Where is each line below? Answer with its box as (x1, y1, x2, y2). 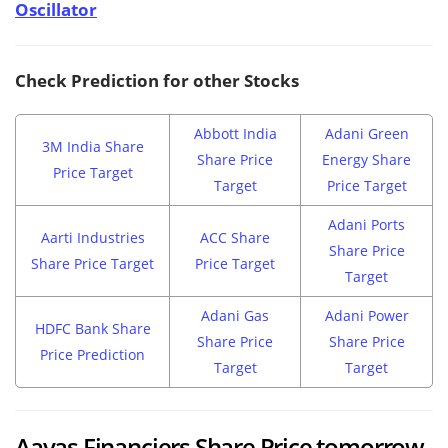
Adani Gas (201, 306, 269, 326)
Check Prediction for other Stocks (15, 69, 299, 93)
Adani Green (324, 124, 409, 144)
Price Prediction (40, 345, 145, 365)
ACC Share (200, 228, 270, 248)
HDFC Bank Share (34, 319, 151, 339)
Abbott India (193, 124, 277, 144)
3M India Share (41, 137, 144, 157)
